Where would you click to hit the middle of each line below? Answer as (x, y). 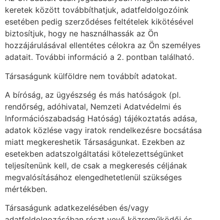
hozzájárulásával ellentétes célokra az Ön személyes (103, 45)
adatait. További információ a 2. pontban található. (99, 57)
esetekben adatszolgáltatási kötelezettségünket (94, 153)
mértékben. (26, 189)
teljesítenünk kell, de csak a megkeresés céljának (96, 165)
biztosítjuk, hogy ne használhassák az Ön (82, 34)
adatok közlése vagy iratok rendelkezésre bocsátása (103, 130)
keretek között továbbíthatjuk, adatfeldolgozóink (97, 10)
